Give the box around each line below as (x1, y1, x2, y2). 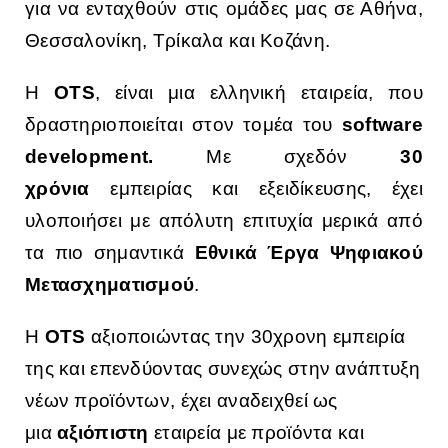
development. (25, 146, 154, 168)
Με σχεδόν (153, 146, 401, 168)
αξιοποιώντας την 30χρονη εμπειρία (90, 326, 406, 348)
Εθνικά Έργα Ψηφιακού (194, 242, 423, 264)
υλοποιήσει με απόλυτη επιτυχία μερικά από (25, 210, 423, 232)
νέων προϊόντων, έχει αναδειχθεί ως (25, 390, 338, 412)
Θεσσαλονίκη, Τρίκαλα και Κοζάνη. (25, 30, 331, 52)
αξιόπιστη (57, 422, 154, 444)
